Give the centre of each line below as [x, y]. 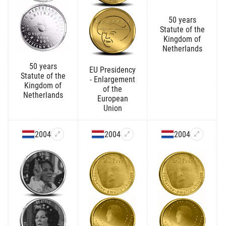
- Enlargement [112, 79]
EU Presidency [112, 70]
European [112, 98]
